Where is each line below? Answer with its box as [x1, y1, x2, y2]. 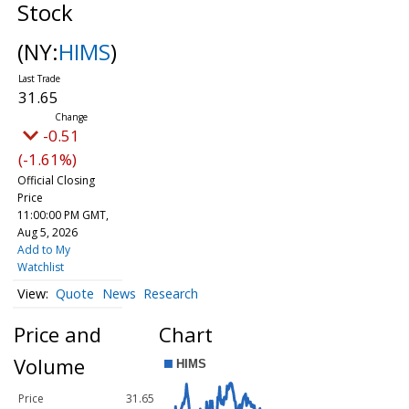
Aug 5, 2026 [16, 225, 78, 240]
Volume [14, 352, 85, 381]
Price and [14, 320, 101, 349]
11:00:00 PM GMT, [16, 207, 109, 223]
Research [143, 285, 199, 303]
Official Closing [16, 173, 95, 188]
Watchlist [16, 259, 64, 275]
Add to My [16, 242, 70, 257]
